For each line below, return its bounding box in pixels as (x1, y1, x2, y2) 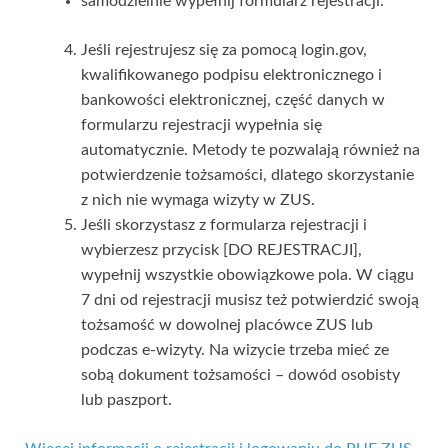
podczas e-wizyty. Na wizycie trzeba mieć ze (81, 341, 389, 358)
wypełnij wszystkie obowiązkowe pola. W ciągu (81, 266, 414, 283)
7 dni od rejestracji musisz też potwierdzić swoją (81, 291, 419, 308)
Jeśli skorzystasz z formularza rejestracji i (81, 216, 367, 233)
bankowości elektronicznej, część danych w (81, 91, 385, 108)
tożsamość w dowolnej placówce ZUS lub (81, 316, 373, 333)
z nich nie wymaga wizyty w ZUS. (81, 191, 315, 208)
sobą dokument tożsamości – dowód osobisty (81, 366, 400, 383)
